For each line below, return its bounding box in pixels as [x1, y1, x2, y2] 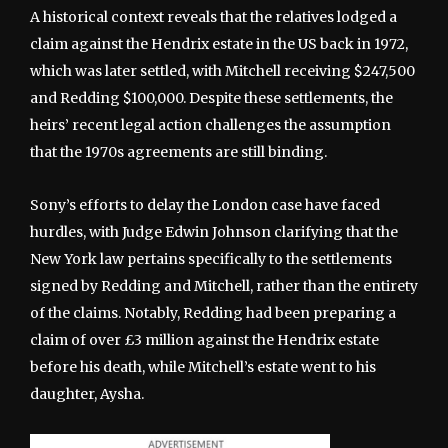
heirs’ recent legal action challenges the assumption [30, 115, 391, 134]
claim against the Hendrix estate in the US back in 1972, [30, 34, 408, 53]
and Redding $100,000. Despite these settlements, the [30, 88, 393, 107]
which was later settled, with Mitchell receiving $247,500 [30, 61, 415, 80]
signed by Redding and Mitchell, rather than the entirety [30, 276, 418, 295]
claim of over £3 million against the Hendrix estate [30, 330, 379, 349]
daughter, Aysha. [30, 384, 144, 403]
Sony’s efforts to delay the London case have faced [30, 195, 380, 214]
